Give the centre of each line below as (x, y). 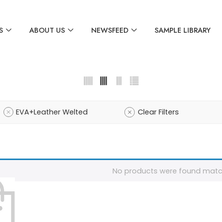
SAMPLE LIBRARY (182, 30)
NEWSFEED (110, 30)
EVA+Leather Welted (52, 112)
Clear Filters (158, 112)
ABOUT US (47, 30)
